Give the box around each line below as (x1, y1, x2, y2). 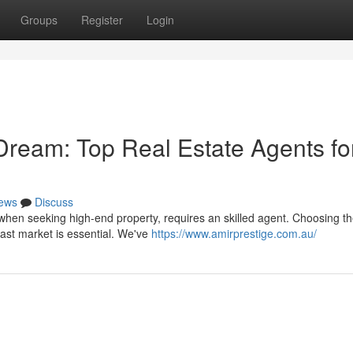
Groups (20, 12, 58, 28)
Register (81, 12, 123, 28)
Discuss (35, 194, 73, 210)
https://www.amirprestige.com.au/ (151, 225, 317, 241)
